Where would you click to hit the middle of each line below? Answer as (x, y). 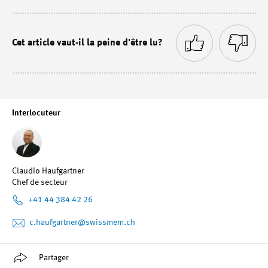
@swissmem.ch (106, 222)
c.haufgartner (54, 222)
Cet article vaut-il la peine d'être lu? (87, 43)
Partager (54, 258)
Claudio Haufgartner (48, 171)
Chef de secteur (40, 183)
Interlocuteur (36, 113)
